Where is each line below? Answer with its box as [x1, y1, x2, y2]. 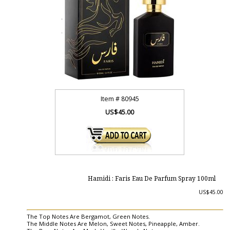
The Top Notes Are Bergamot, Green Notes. [27, 213, 150, 220]
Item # [100, 94, 121, 103]
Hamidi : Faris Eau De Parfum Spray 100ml [87, 174, 216, 184]
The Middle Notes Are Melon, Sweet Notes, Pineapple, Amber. [27, 220, 200, 227]
